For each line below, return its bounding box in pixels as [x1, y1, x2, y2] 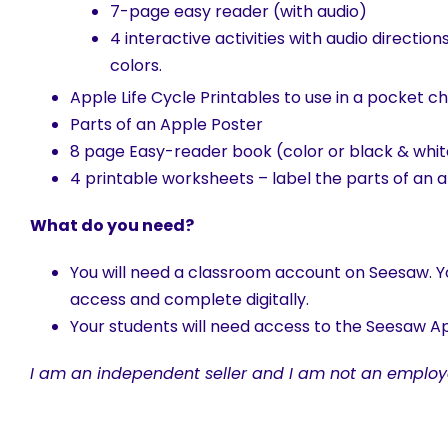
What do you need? [30, 214, 194, 238]
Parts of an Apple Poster [70, 113, 263, 137]
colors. [110, 54, 162, 78]
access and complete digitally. [70, 288, 309, 312]
